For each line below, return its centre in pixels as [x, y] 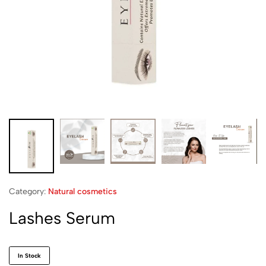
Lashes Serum [62, 218]
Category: [28, 191]
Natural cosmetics [83, 191]
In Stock [29, 256]
